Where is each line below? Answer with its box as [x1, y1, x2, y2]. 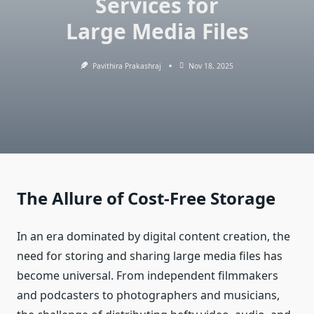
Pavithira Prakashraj [92, 61, 161, 71]
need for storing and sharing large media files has [17, 248, 282, 264]
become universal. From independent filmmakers [17, 268, 278, 284]
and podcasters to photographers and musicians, [17, 287, 280, 303]
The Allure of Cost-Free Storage [17, 186, 275, 210]
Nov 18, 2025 [188, 61, 233, 71]
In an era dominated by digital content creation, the [17, 228, 290, 245]
